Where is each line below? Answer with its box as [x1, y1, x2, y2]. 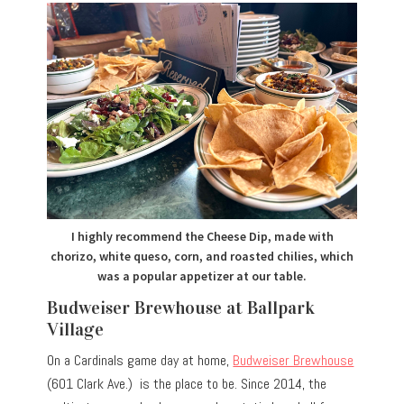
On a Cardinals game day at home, [47, 351, 234, 371]
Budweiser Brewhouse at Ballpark [47, 297, 316, 319]
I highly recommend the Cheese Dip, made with [70, 228, 334, 245]
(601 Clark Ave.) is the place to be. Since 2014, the [47, 374, 327, 394]
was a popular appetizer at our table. [97, 268, 307, 285]
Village [47, 318, 105, 341]
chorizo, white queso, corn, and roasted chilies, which [50, 248, 353, 265]
